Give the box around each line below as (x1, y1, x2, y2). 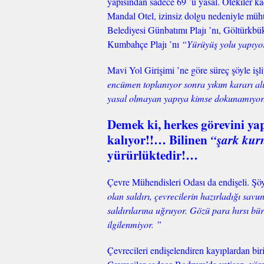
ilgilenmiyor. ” (107, 218, 161, 230)
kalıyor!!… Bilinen (107, 131, 210, 148)
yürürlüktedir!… (107, 146, 198, 164)
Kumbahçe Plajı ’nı (107, 38, 181, 50)
